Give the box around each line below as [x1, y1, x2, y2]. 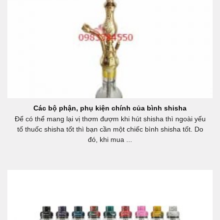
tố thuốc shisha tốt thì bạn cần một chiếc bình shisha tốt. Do [17, 126, 203, 134]
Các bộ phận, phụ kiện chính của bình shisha [33, 105, 187, 112]
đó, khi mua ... [88, 136, 132, 144]
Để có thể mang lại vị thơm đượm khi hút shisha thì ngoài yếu [14, 115, 206, 123]
